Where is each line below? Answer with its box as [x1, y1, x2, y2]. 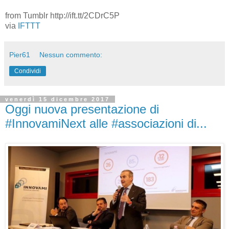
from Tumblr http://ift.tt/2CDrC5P [5, 11, 120, 20]
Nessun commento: [39, 51, 103, 59]
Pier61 [9, 51, 30, 59]
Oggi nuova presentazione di [5, 102, 159, 117]
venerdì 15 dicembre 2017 [5, 96, 110, 103]
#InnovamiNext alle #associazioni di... [5, 117, 207, 131]
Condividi [14, 67, 41, 75]
